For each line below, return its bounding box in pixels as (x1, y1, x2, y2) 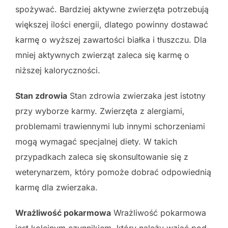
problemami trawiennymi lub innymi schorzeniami (15, 121, 205, 131)
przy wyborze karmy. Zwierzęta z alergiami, (15, 105, 185, 116)
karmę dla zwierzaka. (15, 182, 98, 192)
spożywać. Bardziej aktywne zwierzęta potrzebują (15, 4, 209, 14)
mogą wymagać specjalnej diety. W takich (15, 136, 177, 147)
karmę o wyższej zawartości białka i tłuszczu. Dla (15, 34, 207, 45)
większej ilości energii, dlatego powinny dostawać (15, 19, 208, 30)
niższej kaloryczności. (15, 65, 100, 75)
